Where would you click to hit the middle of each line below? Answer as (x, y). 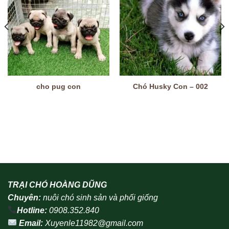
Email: (30, 223)
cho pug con (59, 86)
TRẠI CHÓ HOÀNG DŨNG (57, 185)
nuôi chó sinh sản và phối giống (100, 197)
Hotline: (32, 210)
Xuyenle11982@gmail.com (94, 223)
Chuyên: (25, 197)
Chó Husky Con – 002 (170, 86)
